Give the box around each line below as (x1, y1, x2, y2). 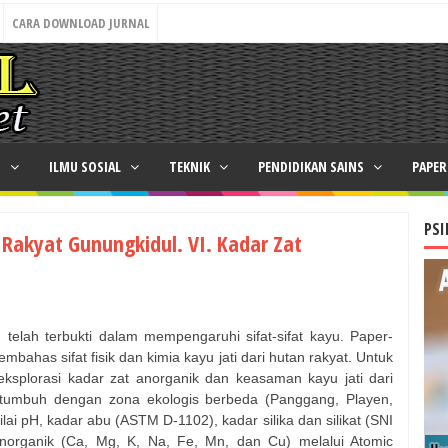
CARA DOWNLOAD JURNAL (12, 14, 149, 32)
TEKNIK (169, 157, 213, 176)
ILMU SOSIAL (49, 157, 124, 176)
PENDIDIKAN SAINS (258, 157, 367, 176)
